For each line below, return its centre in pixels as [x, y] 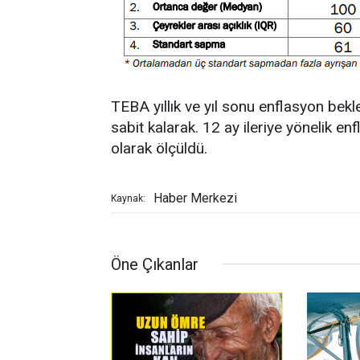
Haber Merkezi [195, 198]
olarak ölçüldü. [159, 148]
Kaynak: [128, 198]
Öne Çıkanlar [155, 264]
